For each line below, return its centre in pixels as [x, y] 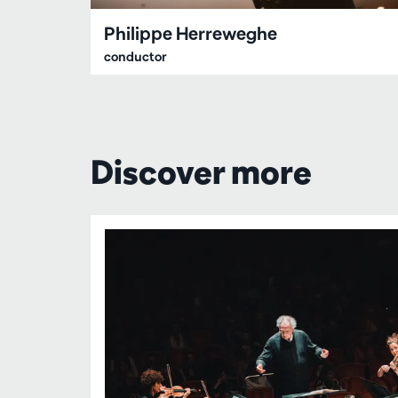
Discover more [201, 172]
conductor [135, 57]
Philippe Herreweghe [191, 34]
